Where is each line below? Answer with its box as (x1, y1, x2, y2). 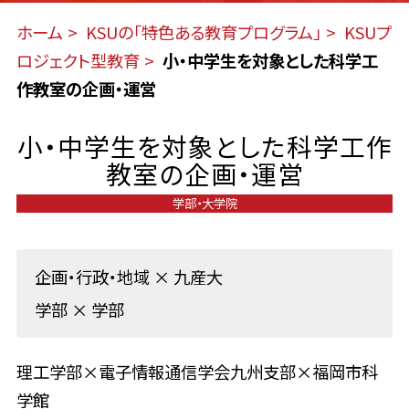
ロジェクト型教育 (16, 48, 140, 73)
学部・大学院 (172, 193, 237, 212)
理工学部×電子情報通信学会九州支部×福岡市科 (16, 360, 378, 384)
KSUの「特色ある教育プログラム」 (85, 20, 321, 45)
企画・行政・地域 (34, 264, 153, 288)
